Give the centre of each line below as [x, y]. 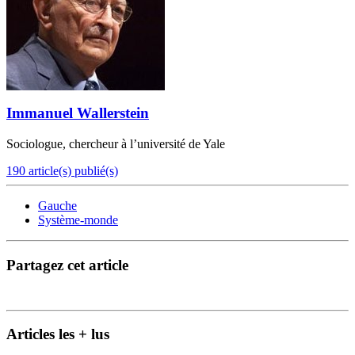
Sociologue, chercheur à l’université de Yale [116, 144]
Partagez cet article [67, 265]
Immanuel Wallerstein [78, 113]
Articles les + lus [58, 334]
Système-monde [78, 220]
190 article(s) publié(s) [62, 171]
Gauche [57, 206]
